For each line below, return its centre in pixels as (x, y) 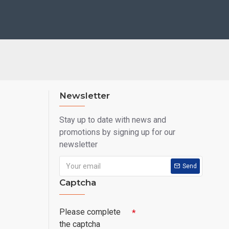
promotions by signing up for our (117, 132)
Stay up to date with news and (113, 120)
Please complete (90, 212)
